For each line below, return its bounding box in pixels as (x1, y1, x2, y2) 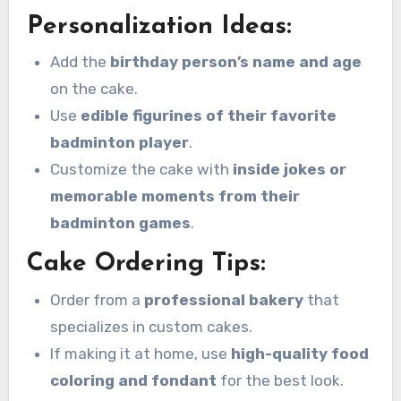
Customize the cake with (49, 160, 233, 178)
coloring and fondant (49, 371, 217, 389)
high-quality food (230, 344, 369, 363)
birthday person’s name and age (109, 53, 362, 71)
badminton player (49, 133, 189, 151)
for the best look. (216, 371, 344, 389)
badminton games (49, 214, 191, 232)
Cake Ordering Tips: (26, 252, 266, 277)
